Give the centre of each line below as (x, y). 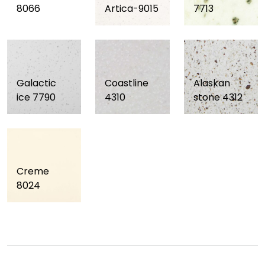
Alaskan (211, 83)
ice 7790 (36, 97)
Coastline (127, 83)
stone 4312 (218, 97)
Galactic (36, 83)
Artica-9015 (132, 9)
